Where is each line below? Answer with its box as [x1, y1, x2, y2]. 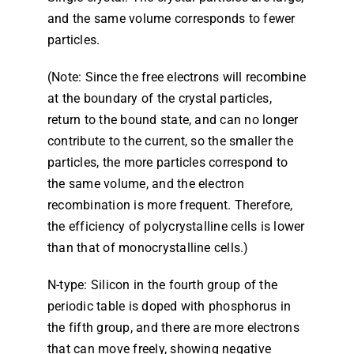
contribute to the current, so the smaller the [47, 134, 293, 149]
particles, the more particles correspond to [47, 155, 288, 170]
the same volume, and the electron [47, 176, 244, 191]
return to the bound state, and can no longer [47, 112, 299, 127]
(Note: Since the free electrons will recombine [47, 70, 307, 85]
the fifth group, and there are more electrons [47, 320, 299, 335]
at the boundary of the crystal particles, [47, 91, 272, 106]
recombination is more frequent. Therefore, [47, 198, 293, 213]
